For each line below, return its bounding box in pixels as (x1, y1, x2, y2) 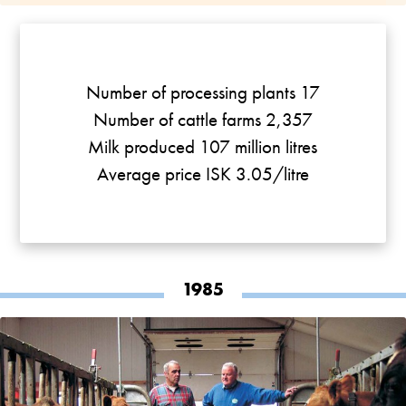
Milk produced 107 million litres (88, 134, 318, 159)
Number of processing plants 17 (85, 80, 320, 105)
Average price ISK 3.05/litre (96, 161, 309, 187)
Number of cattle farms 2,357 (92, 107, 313, 132)
